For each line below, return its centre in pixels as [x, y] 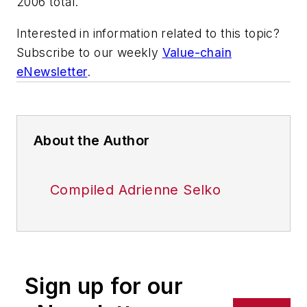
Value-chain [197, 52]
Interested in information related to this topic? [148, 33]
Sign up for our [104, 286]
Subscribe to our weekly [89, 52]
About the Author [92, 140]
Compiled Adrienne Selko [136, 189]
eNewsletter [52, 71]
